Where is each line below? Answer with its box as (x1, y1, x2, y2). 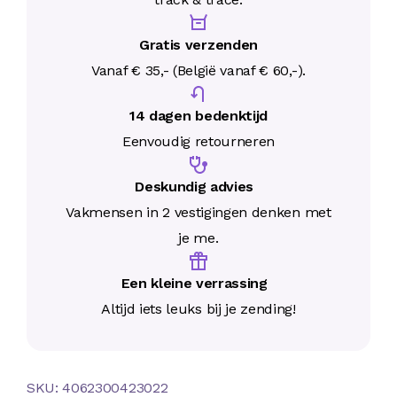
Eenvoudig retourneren (121, 133, 276, 151)
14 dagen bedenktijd (129, 107, 268, 125)
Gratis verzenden (139, 36, 258, 54)
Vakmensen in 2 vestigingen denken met (66, 204, 331, 222)
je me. (178, 230, 219, 247)
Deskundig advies (135, 178, 262, 196)
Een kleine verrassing (121, 275, 276, 292)
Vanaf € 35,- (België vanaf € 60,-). (91, 62, 306, 80)
